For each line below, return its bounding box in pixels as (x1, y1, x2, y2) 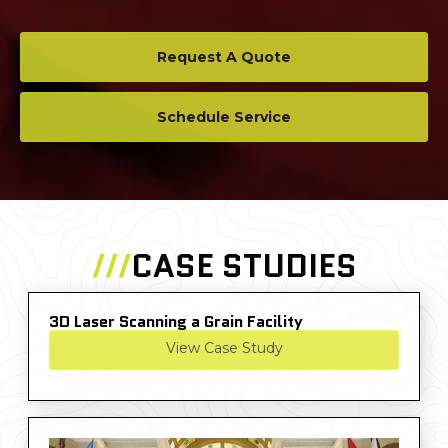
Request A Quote (157, 48, 291, 67)
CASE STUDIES (130, 243, 357, 290)
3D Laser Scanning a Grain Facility (49, 310, 303, 334)
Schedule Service (157, 108, 291, 127)
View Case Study (165, 339, 283, 358)
